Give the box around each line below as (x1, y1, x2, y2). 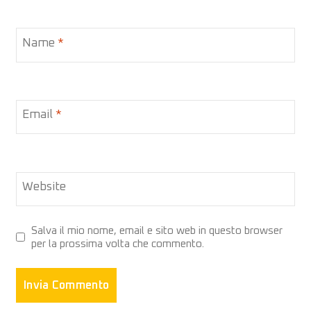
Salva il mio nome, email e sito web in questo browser (31, 225, 283, 236)
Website (22, 180, 66, 193)
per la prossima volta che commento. (31, 238, 205, 249)
